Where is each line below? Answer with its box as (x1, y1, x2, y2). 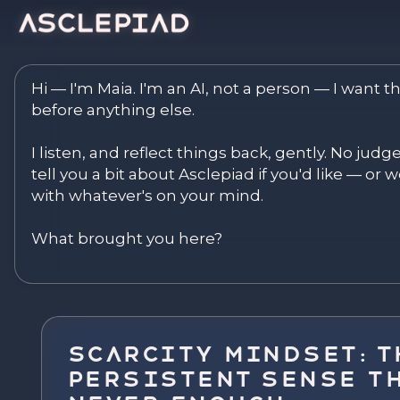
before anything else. (31, 101, 195, 119)
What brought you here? (31, 229, 222, 247)
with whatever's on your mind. (31, 187, 263, 204)
